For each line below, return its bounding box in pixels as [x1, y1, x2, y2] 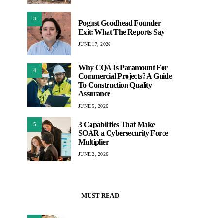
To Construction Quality [78, 80, 152, 89]
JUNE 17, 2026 [78, 41, 111, 47]
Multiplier [78, 138, 109, 146]
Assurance [78, 89, 110, 98]
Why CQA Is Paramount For [78, 63, 168, 72]
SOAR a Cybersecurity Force [78, 129, 168, 138]
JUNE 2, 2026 [78, 151, 108, 157]
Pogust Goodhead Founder [78, 19, 161, 28]
